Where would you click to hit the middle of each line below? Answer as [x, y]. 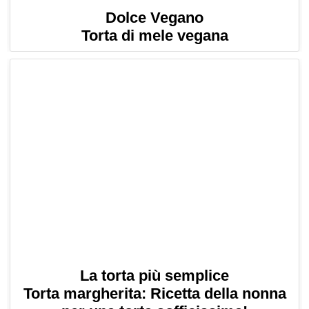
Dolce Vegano [154, 18]
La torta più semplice [154, 275]
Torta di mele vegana [154, 36]
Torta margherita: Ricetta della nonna [154, 293]
